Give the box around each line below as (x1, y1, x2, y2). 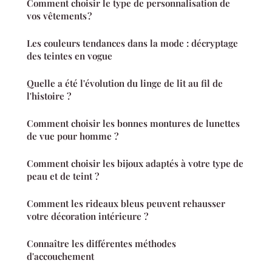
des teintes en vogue (27, 50, 112, 63)
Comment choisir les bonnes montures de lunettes (27, 117, 240, 130)
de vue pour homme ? (27, 130, 118, 143)
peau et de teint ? (27, 170, 99, 183)
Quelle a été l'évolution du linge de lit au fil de (27, 77, 223, 90)
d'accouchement (27, 250, 94, 263)
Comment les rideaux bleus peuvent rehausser (27, 197, 225, 210)
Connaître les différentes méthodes (27, 237, 176, 250)
